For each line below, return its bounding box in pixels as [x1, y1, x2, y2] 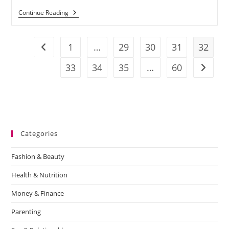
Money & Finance [11, 189, 64, 198]
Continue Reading [18, 8, 68, 17]
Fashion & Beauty [11, 152, 65, 162]
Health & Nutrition [11, 170, 68, 180]
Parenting [11, 207, 41, 217]
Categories [20, 129, 58, 139]
